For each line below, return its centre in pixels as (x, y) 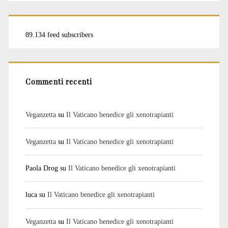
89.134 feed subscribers (59, 35)
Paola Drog (41, 168)
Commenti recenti (59, 82)
